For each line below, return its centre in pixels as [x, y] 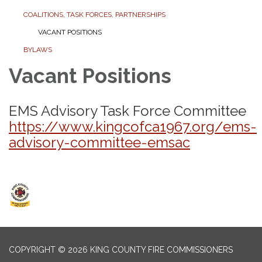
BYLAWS [38, 49]
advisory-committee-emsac [99, 142]
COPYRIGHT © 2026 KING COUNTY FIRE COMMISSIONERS [121, 249]
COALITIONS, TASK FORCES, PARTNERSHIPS [94, 14]
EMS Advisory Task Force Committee [127, 111]
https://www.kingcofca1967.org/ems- [133, 126]
